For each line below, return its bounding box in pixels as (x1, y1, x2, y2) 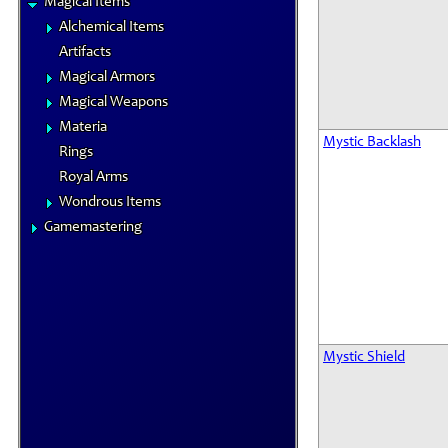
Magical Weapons (59, 95, 168, 110)
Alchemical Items (59, 20, 164, 35)
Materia (59, 120, 107, 135)
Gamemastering (44, 220, 142, 235)
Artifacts (59, 45, 111, 60)
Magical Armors (59, 70, 155, 85)
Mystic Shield (323, 350, 405, 365)
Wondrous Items (59, 195, 161, 210)
